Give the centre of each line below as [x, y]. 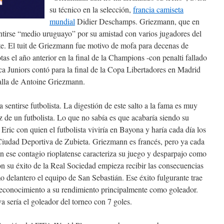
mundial [62, 21]
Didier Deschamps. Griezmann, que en [137, 21]
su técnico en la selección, [91, 9]
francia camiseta [158, 9]
